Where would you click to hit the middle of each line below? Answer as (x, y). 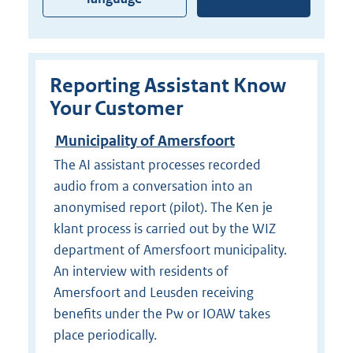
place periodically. (105, 334)
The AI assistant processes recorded (157, 164)
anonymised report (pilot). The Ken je (163, 207)
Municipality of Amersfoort (145, 141)
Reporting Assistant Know (168, 86)
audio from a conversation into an (153, 186)
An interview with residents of (141, 271)
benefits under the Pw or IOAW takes (162, 313)
